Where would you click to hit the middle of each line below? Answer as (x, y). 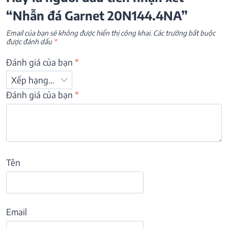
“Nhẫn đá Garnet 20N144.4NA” (97, 16)
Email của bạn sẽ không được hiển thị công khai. (79, 33)
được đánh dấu (30, 42)
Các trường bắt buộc (184, 33)
